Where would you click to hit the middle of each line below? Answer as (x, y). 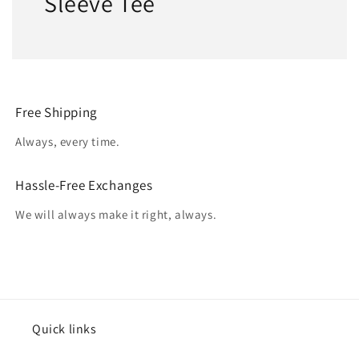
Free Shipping (56, 113)
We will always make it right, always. (116, 215)
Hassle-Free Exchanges (84, 186)
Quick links (65, 329)
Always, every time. (68, 142)
